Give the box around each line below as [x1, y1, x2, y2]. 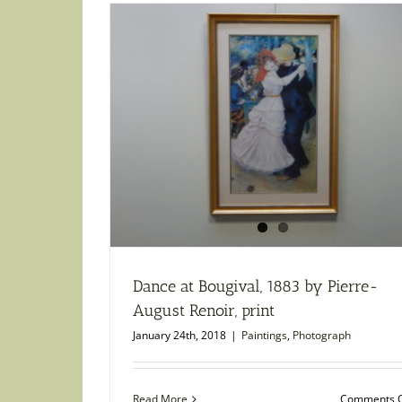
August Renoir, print [133, 301, 275, 321]
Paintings [241, 328, 287, 344]
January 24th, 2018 [133, 328, 226, 344]
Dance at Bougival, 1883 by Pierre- [133, 276, 379, 297]
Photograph [293, 328, 351, 344]
